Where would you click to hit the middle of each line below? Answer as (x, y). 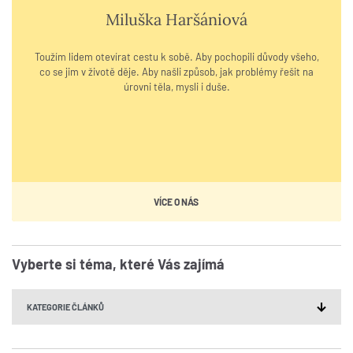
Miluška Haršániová (176, 20)
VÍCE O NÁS (176, 202)
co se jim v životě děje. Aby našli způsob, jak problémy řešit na (176, 72)
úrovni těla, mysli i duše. (176, 87)
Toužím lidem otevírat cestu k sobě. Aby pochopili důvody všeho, (176, 57)
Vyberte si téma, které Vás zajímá (118, 264)
